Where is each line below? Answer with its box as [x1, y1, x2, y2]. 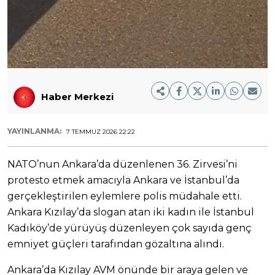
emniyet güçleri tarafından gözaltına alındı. [7, 238, 224, 250]
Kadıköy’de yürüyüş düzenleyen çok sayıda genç [7, 222, 252, 234]
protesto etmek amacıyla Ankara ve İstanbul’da [7, 174, 239, 186]
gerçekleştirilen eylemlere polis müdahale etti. [7, 190, 242, 202]
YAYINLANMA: [7, 126, 63, 136]
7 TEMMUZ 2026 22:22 [66, 127, 135, 136]
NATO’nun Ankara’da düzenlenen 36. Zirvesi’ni [7, 158, 238, 170]
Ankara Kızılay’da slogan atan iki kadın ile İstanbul [7, 206, 254, 218]
